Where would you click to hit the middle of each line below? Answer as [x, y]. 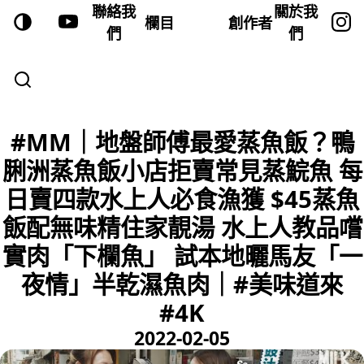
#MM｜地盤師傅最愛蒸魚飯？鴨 [182, 142]
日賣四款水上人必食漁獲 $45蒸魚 [182, 199]
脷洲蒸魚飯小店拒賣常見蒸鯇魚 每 [182, 171]
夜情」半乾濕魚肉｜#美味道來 [182, 284]
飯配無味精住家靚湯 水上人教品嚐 [182, 227]
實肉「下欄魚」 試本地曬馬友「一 [182, 256]
